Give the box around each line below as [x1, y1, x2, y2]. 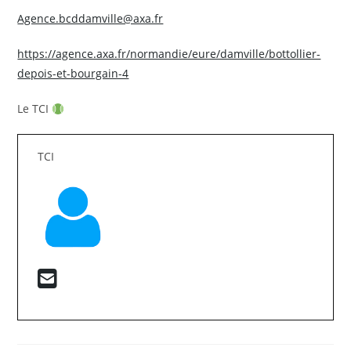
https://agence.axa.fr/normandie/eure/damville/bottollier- [17, 46, 321, 62]
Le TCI [17, 101, 52, 117]
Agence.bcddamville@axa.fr [17, 11, 164, 27]
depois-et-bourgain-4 [17, 66, 129, 81]
